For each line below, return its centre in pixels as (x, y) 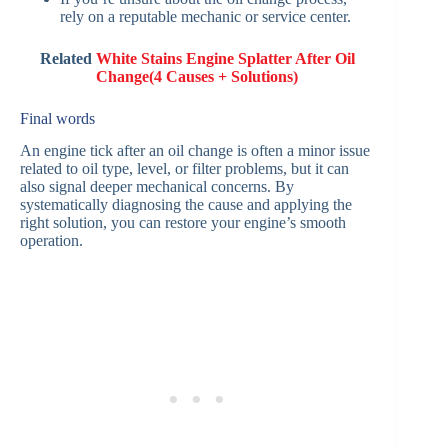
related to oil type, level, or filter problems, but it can (184, 169)
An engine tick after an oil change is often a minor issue (195, 151)
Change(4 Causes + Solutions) (197, 76)
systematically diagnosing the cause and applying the (186, 205)
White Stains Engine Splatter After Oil (225, 58)
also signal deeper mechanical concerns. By (157, 187)
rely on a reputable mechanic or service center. (205, 16)
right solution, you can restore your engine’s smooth (183, 223)
